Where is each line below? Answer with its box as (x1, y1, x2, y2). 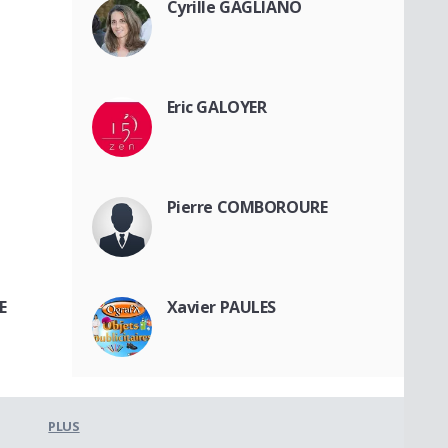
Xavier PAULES (166, 295, 277, 318)
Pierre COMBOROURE (166, 195, 328, 218)
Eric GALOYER (166, 95, 267, 118)
